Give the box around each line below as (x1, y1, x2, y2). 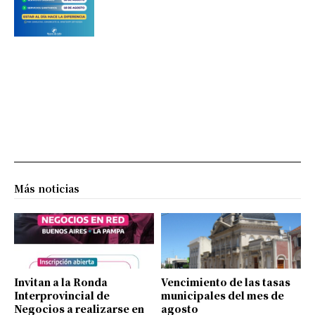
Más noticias (14, 181, 79, 195)
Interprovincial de (14, 288, 110, 303)
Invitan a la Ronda (14, 275, 108, 290)
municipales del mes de (161, 288, 284, 303)
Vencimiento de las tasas (161, 275, 290, 290)
